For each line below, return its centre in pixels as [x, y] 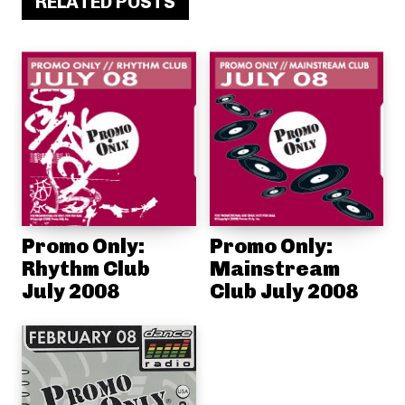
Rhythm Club [86, 268]
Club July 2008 [283, 291]
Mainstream [274, 268]
